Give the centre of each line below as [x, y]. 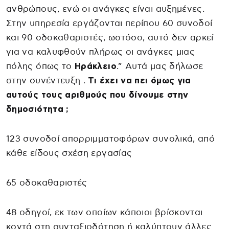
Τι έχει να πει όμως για [140, 81]
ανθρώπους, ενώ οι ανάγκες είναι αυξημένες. [106, 9]
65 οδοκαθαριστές [47, 183]
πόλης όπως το [41, 66]
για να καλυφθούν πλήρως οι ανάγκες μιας [101, 52]
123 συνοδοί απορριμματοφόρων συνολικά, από [111, 139]
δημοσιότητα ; [38, 109]
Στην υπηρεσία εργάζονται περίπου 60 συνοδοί [109, 24]
